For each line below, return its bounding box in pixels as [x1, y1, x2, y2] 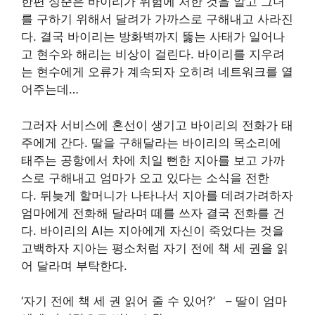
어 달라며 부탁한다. [21, 258, 131, 273]
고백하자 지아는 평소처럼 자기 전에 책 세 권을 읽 [21, 240, 288, 255]
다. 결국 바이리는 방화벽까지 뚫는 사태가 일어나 [21, 30, 285, 44]
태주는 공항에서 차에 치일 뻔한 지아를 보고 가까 [21, 153, 285, 167]
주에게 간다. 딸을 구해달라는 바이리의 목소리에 [21, 135, 281, 150]
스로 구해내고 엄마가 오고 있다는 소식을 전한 [21, 170, 269, 185]
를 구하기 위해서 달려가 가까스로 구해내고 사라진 [21, 12, 293, 26]
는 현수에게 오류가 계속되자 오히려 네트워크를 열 [21, 65, 293, 79]
